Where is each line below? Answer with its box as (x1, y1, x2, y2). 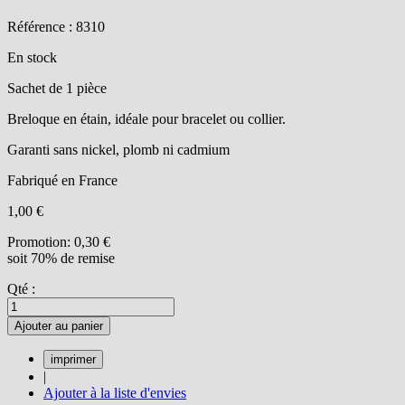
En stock (7, 49, 57, 65)
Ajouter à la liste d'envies (43, 384, 186, 400)
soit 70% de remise (7, 250, 115, 266)
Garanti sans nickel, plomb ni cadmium (7, 141, 230, 157)
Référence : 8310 (7, 18, 105, 34)
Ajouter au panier (14, 318, 103, 333)
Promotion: (7, 233, 71, 250)
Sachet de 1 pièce (7, 80, 107, 96)
